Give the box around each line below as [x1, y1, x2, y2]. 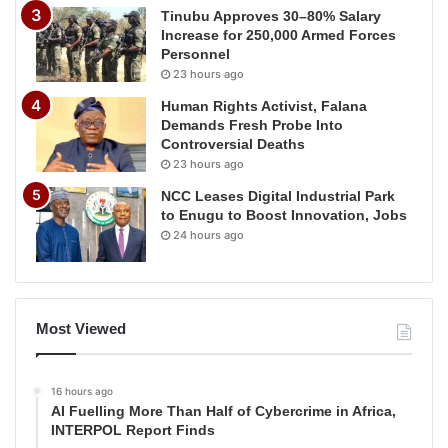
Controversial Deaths [161, 135, 305, 152]
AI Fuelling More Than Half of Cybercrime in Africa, [51, 402, 396, 419]
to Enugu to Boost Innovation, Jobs [161, 206, 407, 223]
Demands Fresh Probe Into [161, 116, 343, 133]
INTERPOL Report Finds [51, 421, 215, 438]
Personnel [161, 45, 230, 62]
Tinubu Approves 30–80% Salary [161, 7, 381, 24]
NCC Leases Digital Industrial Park [161, 187, 395, 204]
